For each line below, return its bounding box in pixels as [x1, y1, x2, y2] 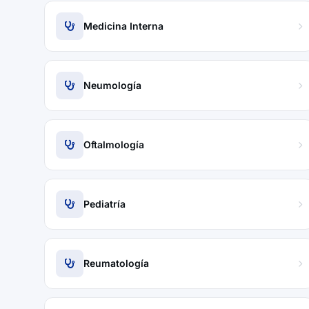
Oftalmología [83, 139, 144, 150]
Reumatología [83, 257, 149, 269]
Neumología [83, 79, 141, 91]
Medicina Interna [83, 20, 163, 32]
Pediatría [83, 198, 126, 210]
